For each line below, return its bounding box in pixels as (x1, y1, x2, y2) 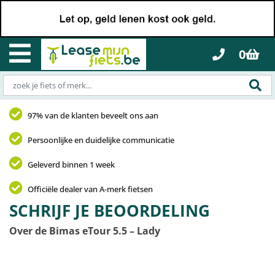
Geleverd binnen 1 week (28, 158, 115, 170)
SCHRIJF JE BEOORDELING (9, 199, 210, 222)
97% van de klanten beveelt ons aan (28, 109, 158, 121)
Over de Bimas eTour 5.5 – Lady (9, 224, 160, 238)
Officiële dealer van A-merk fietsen (28, 183, 153, 195)
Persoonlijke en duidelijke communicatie (28, 134, 174, 145)
